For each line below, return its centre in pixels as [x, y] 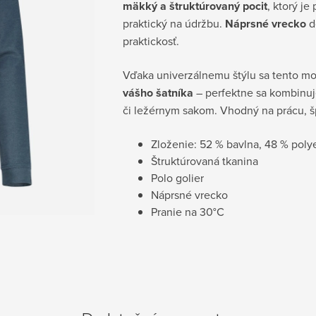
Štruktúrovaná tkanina [205, 161]
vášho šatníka [158, 93]
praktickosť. [151, 41]
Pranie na [175, 212]
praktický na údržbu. [174, 23]
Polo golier [177, 178]
